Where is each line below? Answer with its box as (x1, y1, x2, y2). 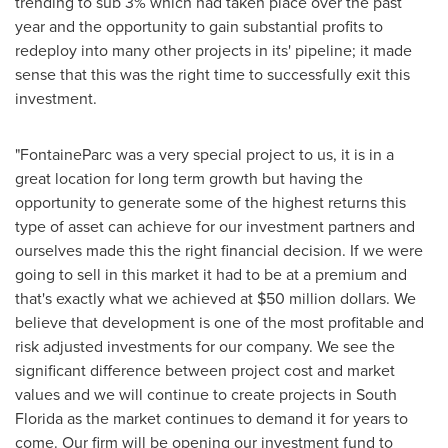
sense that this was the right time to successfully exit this (15, 62, 410, 86)
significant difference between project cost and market (15, 358, 395, 382)
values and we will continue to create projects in (15, 382, 356, 406)
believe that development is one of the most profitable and (15, 310, 424, 334)
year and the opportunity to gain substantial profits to (15, 14, 383, 38)
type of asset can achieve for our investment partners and (15, 214, 415, 238)
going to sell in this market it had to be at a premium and (15, 262, 407, 286)
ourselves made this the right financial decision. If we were (15, 238, 423, 262)
